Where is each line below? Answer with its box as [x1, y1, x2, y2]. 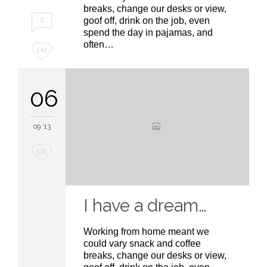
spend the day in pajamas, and [83, 27, 213, 38]
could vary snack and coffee [83, 238, 201, 249]
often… [83, 39, 114, 50]
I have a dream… [83, 195, 207, 216]
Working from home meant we [83, 226, 209, 237]
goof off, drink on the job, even [83, 15, 210, 26]
